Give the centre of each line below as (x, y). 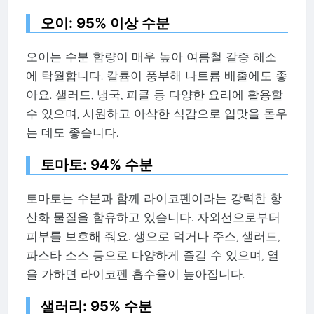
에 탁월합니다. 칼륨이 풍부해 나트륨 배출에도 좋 (156, 76)
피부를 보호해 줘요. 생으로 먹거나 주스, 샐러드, (152, 236)
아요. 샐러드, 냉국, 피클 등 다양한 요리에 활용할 (154, 95)
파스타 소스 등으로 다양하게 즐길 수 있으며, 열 (152, 255)
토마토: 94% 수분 (96, 165)
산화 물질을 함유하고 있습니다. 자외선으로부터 (153, 217)
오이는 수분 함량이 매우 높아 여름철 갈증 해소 (151, 57)
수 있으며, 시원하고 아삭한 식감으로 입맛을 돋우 (156, 114)
